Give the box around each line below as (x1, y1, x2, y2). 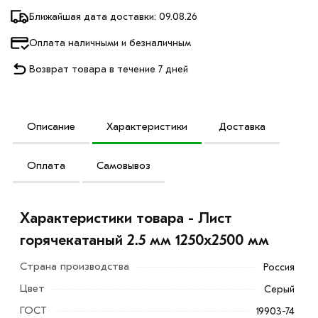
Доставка (219, 119, 265, 133)
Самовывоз (97, 158, 150, 172)
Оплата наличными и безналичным (29, 36, 191, 49)
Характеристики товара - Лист (20, 209, 233, 227)
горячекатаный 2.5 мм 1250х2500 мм (20, 231, 270, 249)
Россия (263, 261, 295, 273)
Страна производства (20, 260, 130, 273)
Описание (27, 119, 75, 133)
